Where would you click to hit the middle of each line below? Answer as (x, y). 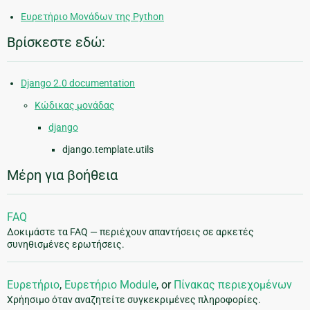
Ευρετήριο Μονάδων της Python (92, 17)
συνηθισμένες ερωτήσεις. (66, 245)
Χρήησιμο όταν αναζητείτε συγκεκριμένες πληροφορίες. (134, 300)
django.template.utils (108, 150)
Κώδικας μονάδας (75, 106)
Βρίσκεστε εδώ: (56, 43)
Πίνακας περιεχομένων (233, 285)
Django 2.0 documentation (78, 83)
